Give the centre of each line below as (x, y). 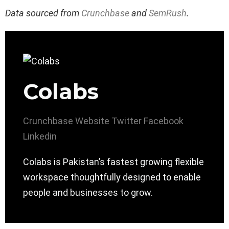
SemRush (168, 13)
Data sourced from (43, 13)
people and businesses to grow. (88, 193)
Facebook (164, 121)
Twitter (127, 121)
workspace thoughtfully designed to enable (112, 177)
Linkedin (40, 136)
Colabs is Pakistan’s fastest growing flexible (113, 162)
